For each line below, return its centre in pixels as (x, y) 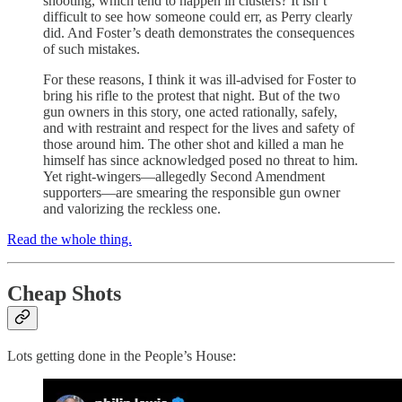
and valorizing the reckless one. (132, 208)
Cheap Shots (64, 293)
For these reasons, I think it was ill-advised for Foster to (200, 79)
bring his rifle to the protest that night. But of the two (192, 95)
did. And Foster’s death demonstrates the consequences (199, 32)
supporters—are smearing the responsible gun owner (192, 192)
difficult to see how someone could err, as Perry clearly (198, 16)
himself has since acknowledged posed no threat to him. (201, 160)
